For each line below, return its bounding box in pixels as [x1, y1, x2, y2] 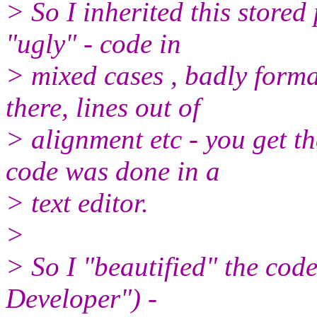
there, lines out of [6, 91, 200, 122]
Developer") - [6, 282, 157, 313]
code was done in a [6, 155, 220, 186]
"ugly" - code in [6, 28, 181, 59]
